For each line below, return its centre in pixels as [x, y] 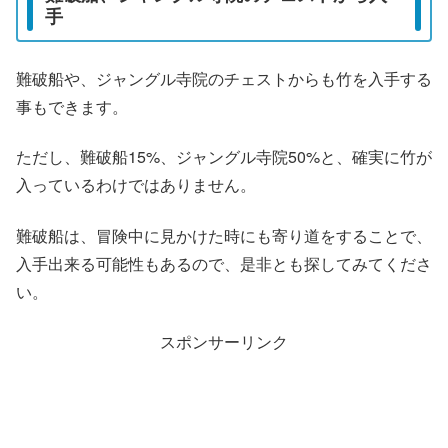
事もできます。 [72, 106]
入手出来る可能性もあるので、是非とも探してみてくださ [224, 263]
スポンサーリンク [224, 342]
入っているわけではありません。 [136, 185]
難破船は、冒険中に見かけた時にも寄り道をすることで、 [224, 235]
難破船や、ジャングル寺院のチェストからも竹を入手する [224, 78]
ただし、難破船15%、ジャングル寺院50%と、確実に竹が [224, 157]
